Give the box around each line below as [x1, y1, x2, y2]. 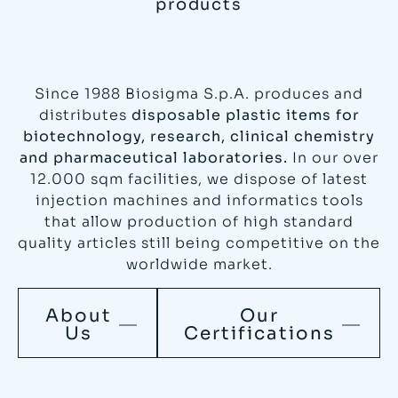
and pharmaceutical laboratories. [20, 147, 288, 167]
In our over [288, 147, 378, 167]
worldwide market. [125, 254, 273, 274]
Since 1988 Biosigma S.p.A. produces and [35, 84, 363, 103]
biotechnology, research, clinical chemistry [23, 126, 375, 146]
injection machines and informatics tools [35, 190, 363, 210]
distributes [38, 105, 131, 124]
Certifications [184, 322, 336, 346]
